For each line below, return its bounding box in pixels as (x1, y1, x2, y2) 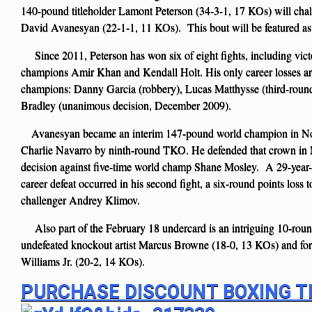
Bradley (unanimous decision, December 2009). (21, 97, 231, 112)
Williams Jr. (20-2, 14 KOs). (21, 253, 145, 268)
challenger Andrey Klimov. (21, 192, 140, 207)
